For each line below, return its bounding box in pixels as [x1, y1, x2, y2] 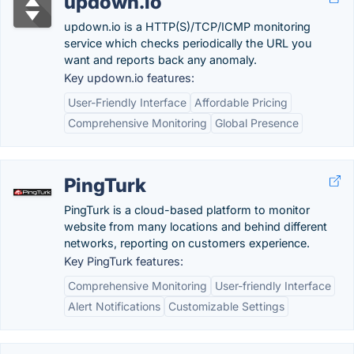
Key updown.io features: [64, 71, 194, 85]
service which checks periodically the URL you [64, 36, 312, 50]
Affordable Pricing [194, 96, 288, 109]
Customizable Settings [168, 299, 284, 313]
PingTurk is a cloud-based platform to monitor [64, 203, 310, 217]
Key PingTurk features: [64, 254, 183, 268]
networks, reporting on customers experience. [64, 236, 310, 250]
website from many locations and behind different [64, 220, 327, 233]
